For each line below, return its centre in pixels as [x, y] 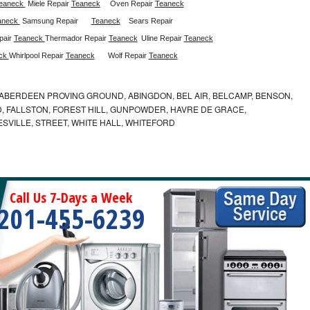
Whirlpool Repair [37, 55]
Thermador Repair [76, 38]
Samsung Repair [50, 20]
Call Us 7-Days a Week [71, 197]
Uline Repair [162, 38]
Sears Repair [152, 20]
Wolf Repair [128, 55]
